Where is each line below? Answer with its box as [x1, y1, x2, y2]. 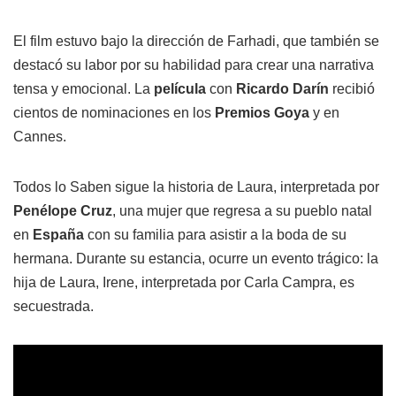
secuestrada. [13, 298, 94, 314]
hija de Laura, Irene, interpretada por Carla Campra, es [13, 274, 354, 290]
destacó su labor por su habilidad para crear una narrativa [13, 57, 374, 72]
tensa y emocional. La [13, 80, 154, 96]
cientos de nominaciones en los [13, 104, 211, 120]
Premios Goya [211, 104, 313, 120]
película [154, 80, 209, 96]
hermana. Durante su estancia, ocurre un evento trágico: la [13, 250, 378, 266]
